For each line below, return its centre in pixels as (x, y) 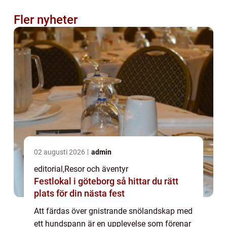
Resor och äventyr (96, 169)
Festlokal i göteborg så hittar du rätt (75, 181)
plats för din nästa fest (79, 193)
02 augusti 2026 (60, 152)
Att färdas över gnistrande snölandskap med (113, 211)
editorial (48, 169)
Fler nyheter (46, 20)
